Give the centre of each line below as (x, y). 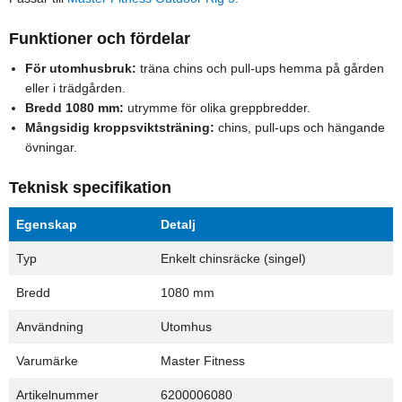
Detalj (178, 225)
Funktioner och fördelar (100, 39)
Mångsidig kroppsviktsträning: (120, 128)
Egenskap (47, 225)
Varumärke (47, 361)
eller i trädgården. (75, 88)
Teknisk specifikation (90, 188)
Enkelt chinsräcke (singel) (233, 259)
